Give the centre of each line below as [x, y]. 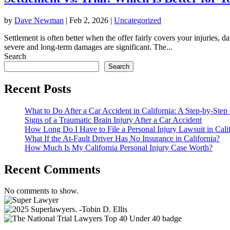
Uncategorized [138, 20]
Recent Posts [37, 89]
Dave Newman [39, 20]
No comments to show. [41, 191]
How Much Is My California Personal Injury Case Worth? [119, 147]
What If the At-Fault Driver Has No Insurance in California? [122, 138]
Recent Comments [52, 169]
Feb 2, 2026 [89, 20]
